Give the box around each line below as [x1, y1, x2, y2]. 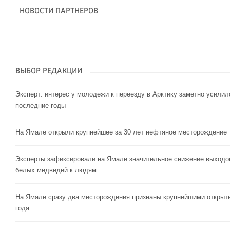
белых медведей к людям [15, 166, 97, 175]
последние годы [15, 102, 66, 110]
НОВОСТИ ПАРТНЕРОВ [20, 7, 98, 16]
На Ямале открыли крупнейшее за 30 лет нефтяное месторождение [15, 128, 227, 137]
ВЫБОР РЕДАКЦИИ [15, 67, 82, 76]
